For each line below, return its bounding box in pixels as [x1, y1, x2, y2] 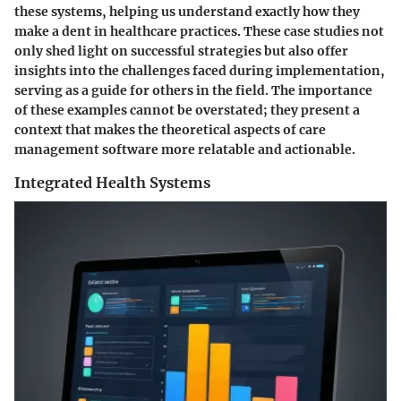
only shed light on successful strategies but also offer [14, 43, 348, 60]
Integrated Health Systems [14, 174, 210, 192]
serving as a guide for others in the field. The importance [14, 82, 372, 99]
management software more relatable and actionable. [14, 141, 355, 158]
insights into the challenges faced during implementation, [14, 63, 385, 80]
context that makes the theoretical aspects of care [14, 122, 326, 139]
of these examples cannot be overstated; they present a [14, 102, 360, 119]
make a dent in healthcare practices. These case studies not [14, 23, 384, 40]
